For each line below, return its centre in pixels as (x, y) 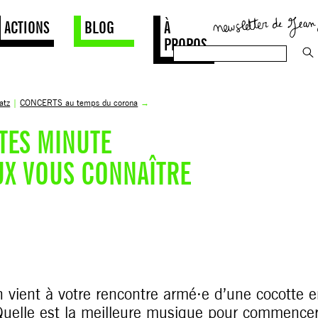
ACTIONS (27, 27)
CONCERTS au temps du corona (79, 102)
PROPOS (186, 44)
